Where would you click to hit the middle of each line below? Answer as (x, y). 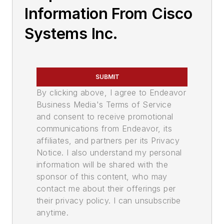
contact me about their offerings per (106, 189)
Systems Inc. (71, 34)
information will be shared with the (102, 165)
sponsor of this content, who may (102, 177)
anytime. (53, 213)
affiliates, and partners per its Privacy (108, 141)
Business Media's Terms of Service (104, 105)
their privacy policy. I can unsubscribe (109, 201)
